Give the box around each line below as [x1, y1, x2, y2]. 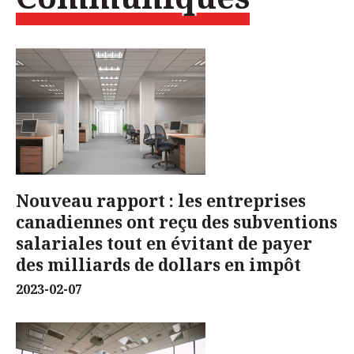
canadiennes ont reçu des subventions [16, 210, 337, 233]
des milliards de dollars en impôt [16, 253, 301, 276]
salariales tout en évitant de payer [16, 232, 312, 254]
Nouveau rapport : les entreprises [16, 189, 306, 212]
